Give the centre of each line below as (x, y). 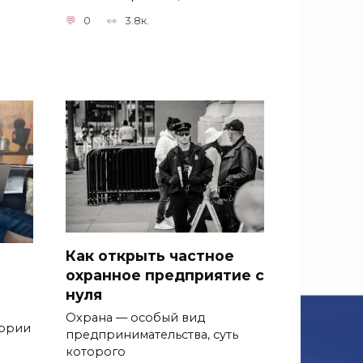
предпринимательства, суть (152, 335)
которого (96, 352)
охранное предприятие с (165, 275)
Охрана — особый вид (135, 318)
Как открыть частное (150, 255)
